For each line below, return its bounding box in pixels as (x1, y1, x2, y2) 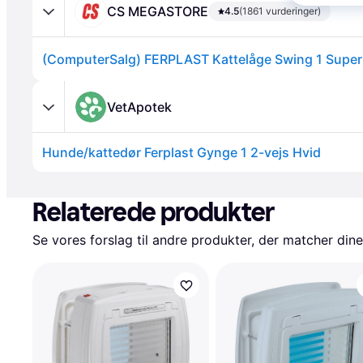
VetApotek (107, 98, 172, 115)
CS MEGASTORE (107, 2, 208, 19)
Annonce (36, 173, 82, 186)
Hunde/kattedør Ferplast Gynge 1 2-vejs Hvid (42, 144, 321, 160)
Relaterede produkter (32, 197, 275, 228)
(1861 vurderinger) (239, 4, 321, 17)
